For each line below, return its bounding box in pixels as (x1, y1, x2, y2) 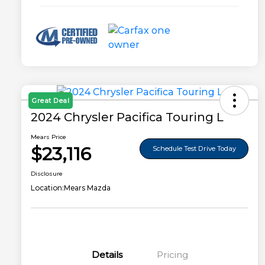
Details (91, 249, 123, 261)
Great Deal (32, 96, 69, 105)
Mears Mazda (64, 183, 111, 193)
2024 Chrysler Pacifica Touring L (31, 110, 224, 125)
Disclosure (31, 170, 63, 178)
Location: (31, 183, 64, 193)
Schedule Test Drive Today (152, 144, 236, 153)
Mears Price (31, 133, 66, 141)
